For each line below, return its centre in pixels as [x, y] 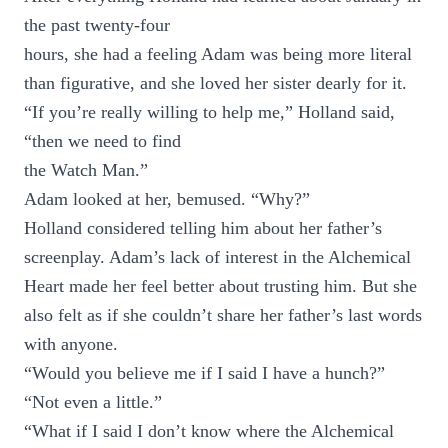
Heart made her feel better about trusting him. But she [220, 286]
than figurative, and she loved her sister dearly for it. [215, 83]
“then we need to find [102, 141]
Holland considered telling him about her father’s [203, 228]
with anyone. [71, 344]
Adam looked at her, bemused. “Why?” [167, 199]
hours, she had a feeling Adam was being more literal [218, 54]
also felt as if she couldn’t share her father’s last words [223, 315]
